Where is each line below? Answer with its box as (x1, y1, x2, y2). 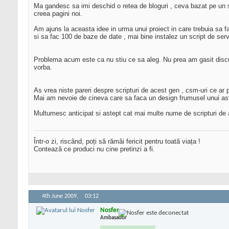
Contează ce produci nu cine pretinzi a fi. (34, 145, 155, 153)
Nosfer (100, 207, 119, 214)
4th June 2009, (42, 193, 80, 200)
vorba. (34, 63, 52, 72)
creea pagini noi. (34, 10, 82, 18)
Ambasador (100, 215, 127, 221)
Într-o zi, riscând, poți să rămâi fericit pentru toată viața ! (34, 138, 200, 146)
